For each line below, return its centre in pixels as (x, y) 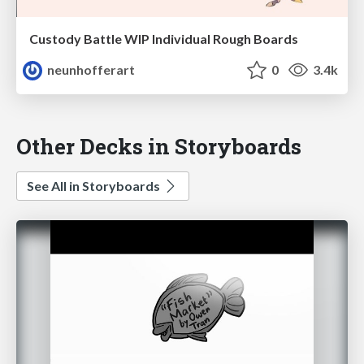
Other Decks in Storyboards (159, 145)
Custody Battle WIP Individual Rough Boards (164, 39)
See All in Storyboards (95, 185)
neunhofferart (90, 70)
